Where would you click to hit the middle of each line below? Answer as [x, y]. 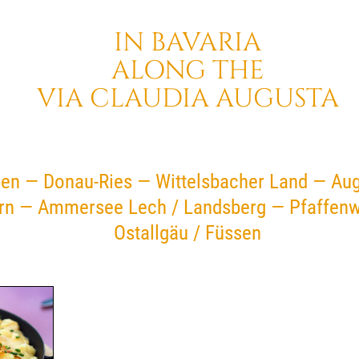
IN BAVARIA [188, 42]
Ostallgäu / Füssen [188, 233]
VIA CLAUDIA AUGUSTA [188, 99]
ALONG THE [188, 71]
